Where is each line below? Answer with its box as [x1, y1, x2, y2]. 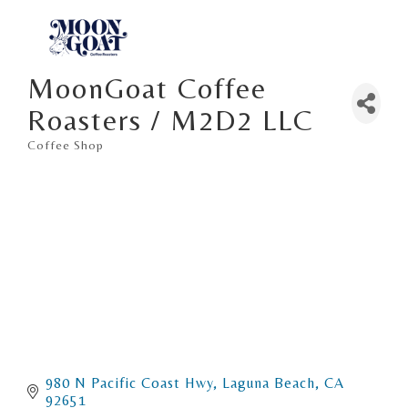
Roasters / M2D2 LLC [27, 102, 313, 137]
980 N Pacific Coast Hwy [46, 373, 213, 392]
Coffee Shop [27, 137, 104, 152]
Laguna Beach [222, 373, 315, 392]
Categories [26, 148, 101, 164]
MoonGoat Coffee [27, 70, 267, 105]
